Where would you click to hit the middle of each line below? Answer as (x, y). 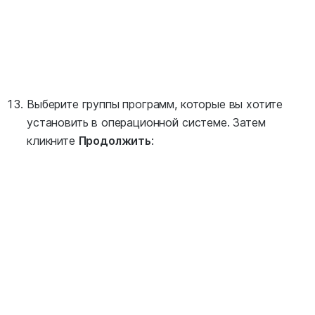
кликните (53, 141)
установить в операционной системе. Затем (146, 123)
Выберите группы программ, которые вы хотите (155, 104)
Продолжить (115, 141)
